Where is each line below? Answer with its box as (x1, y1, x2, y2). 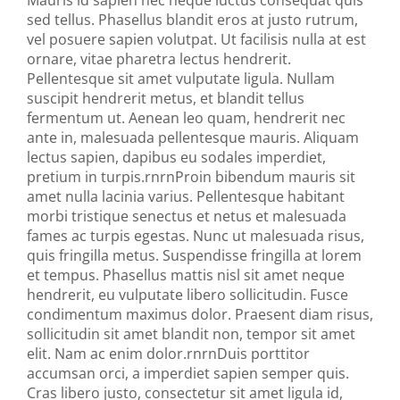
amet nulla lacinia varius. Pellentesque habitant (27, 187, 345, 206)
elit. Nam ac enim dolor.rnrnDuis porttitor (27, 344, 310, 363)
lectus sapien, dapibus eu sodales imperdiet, (27, 147, 326, 167)
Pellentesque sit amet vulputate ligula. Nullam (27, 69, 335, 88)
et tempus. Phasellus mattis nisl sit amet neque (27, 265, 345, 285)
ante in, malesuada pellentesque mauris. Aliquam (27, 128, 359, 147)
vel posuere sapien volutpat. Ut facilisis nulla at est (27, 29, 366, 49)
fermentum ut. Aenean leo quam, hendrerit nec (27, 108, 346, 128)
